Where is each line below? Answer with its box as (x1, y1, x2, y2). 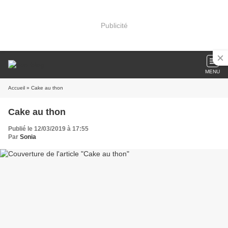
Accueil (8, 85, 25, 91)
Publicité (100, 21, 128, 30)
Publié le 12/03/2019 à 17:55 (8, 125, 89, 132)
